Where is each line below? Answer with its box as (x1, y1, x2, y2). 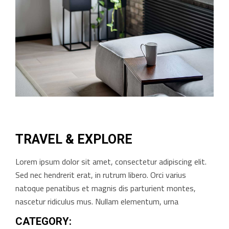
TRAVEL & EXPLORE (15, 132, 132, 147)
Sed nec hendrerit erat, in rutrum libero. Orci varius (15, 169, 186, 181)
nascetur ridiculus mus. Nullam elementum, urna (15, 195, 178, 208)
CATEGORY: (15, 215, 72, 228)
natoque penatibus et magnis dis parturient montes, (15, 182, 196, 195)
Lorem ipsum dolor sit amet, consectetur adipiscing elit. (15, 155, 207, 168)
